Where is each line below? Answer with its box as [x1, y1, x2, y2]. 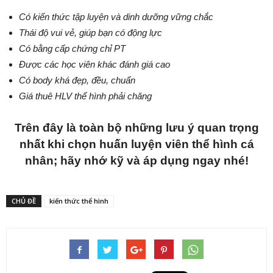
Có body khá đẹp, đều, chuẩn [19, 74, 135, 85]
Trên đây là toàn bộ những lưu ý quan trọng [14, 121, 259, 134]
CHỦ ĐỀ [12, 196, 36, 205]
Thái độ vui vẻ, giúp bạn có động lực [19, 27, 162, 38]
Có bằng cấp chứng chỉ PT [19, 43, 126, 54]
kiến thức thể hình [49, 196, 108, 205]
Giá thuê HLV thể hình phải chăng [19, 90, 152, 101]
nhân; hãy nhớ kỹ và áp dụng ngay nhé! [24, 154, 249, 167]
